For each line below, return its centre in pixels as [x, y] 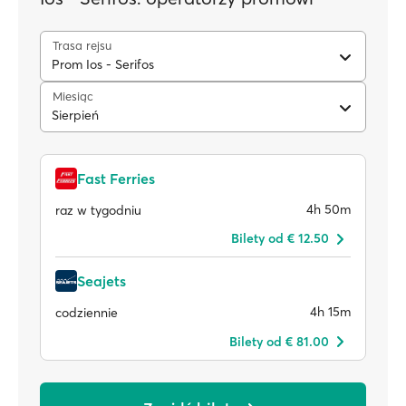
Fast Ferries [116, 179]
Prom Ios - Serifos [103, 64]
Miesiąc [73, 96]
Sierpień [75, 115]
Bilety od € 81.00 [279, 341]
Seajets [101, 281]
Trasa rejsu [82, 45]
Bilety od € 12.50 [280, 238]
